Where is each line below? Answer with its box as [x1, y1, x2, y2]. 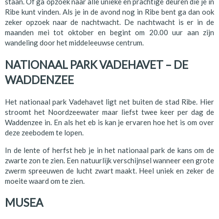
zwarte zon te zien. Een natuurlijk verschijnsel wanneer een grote [5, 155, 214, 165]
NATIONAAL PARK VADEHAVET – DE [5, 58, 188, 72]
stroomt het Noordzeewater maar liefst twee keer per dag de [5, 107, 214, 116]
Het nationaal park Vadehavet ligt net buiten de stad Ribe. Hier [5, 97, 214, 106]
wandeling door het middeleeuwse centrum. [5, 38, 144, 47]
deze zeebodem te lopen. [5, 128, 84, 137]
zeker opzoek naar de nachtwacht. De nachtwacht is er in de [5, 18, 214, 27]
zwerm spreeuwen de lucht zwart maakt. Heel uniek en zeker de [5, 166, 214, 175]
